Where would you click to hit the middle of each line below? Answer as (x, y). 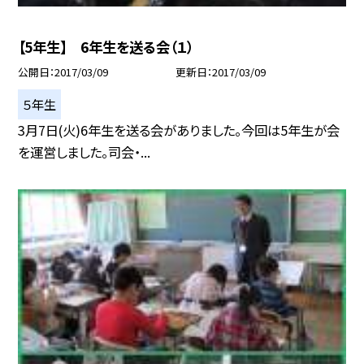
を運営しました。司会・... (84, 152)
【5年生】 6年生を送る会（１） (106, 46)
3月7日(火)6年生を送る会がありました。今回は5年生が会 (179, 130)
